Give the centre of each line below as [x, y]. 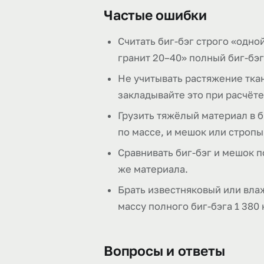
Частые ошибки [156, 15]
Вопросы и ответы [164, 250]
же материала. [153, 169]
